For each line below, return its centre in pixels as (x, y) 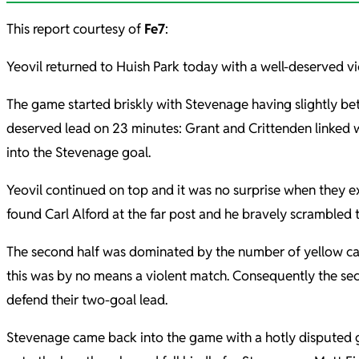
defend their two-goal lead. (87, 299)
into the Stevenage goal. (79, 152)
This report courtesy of (75, 28)
